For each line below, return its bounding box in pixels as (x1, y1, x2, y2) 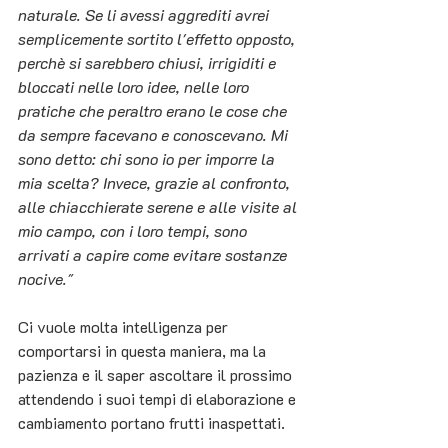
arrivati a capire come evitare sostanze (18, 244, 291, 266)
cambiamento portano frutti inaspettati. (18, 412, 285, 434)
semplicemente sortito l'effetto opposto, (18, 28, 299, 50)
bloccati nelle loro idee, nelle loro (18, 76, 253, 98)
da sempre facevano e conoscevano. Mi (18, 124, 292, 146)
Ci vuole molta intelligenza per (18, 316, 232, 338)
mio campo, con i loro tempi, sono (18, 220, 251, 242)
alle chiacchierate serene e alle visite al (18, 196, 301, 218)
